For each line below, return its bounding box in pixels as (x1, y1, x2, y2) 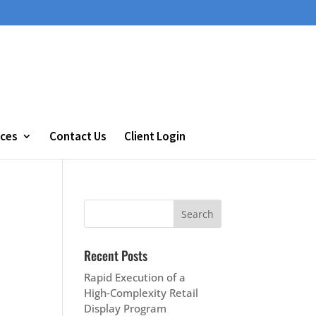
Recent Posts (84, 246, 148, 265)
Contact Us (49, 128, 107, 144)
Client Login (124, 128, 186, 144)
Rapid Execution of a (84, 270, 186, 284)
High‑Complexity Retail (84, 286, 199, 300)
